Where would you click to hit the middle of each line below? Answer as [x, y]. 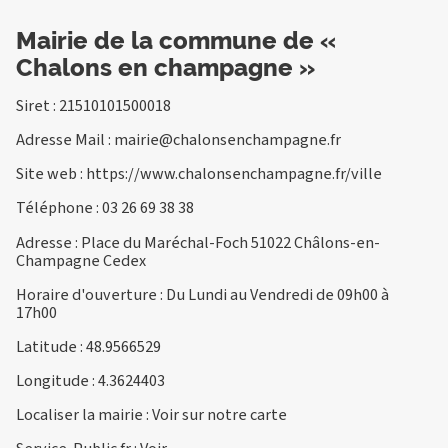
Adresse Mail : [65, 140]
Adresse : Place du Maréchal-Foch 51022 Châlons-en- [198, 242]
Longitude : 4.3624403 [90, 381]
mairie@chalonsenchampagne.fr [227, 140]
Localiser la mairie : [84, 415]
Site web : [51, 174]
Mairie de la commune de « [176, 40]
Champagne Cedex [81, 260]
